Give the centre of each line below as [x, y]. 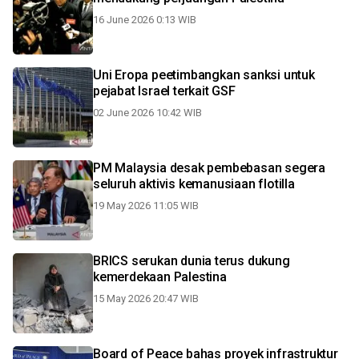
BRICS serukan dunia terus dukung [192, 261]
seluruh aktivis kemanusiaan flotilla [194, 184]
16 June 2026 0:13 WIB [145, 20]
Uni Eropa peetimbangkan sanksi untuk [204, 75]
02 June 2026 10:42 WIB [147, 113]
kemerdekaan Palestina [160, 277]
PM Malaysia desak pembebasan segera [209, 168]
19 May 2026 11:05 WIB [146, 206]
